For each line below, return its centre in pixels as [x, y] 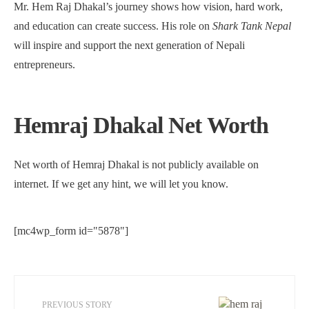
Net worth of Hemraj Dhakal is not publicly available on [136, 165]
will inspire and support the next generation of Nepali [129, 45]
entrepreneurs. [44, 64]
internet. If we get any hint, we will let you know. [121, 184]
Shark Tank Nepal [252, 26]
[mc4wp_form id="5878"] [71, 231]
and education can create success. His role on [113, 26]
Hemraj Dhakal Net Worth [141, 125]
